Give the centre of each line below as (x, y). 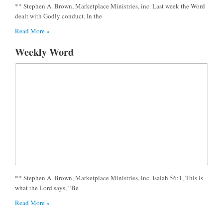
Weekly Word (44, 52)
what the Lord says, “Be (47, 187)
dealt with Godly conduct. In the (58, 16)
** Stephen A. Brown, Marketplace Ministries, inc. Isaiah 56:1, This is (109, 177)
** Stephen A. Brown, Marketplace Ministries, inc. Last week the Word (110, 6)
